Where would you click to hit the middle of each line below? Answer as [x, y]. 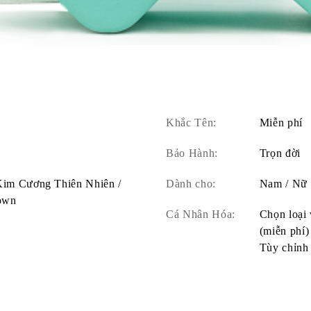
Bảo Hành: [192, 153]
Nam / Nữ [283, 183]
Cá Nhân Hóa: [201, 214]
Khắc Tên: [191, 122]
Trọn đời [280, 153]
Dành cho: [191, 183]
